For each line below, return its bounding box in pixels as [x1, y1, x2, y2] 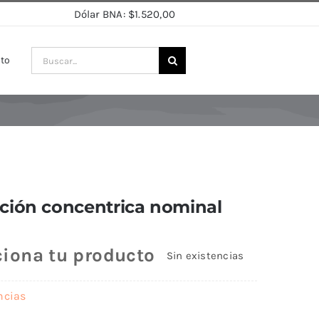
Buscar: [31, 49, 66, 61]
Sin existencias [166, 249, 244, 262]
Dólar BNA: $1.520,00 [73, 7, 176, 21]
